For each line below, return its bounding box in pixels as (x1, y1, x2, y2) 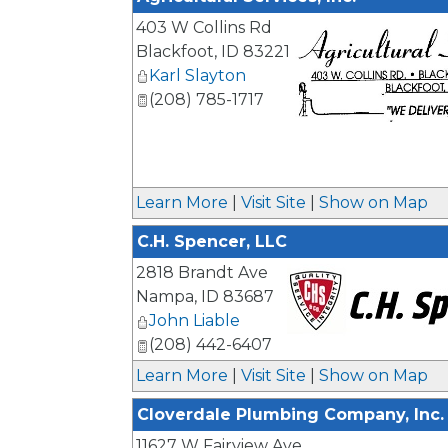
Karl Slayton (149, 66, 246, 85)
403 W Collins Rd (136, 18, 272, 37)
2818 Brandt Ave (136, 263, 268, 283)
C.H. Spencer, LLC (137, 232, 287, 252)
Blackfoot (136, 42, 214, 61)
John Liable (149, 311, 240, 331)
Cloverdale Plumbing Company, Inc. (137, 405, 444, 425)
